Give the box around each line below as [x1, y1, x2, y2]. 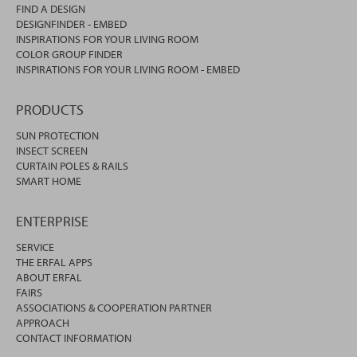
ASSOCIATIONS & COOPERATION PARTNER [16, 300, 212, 316]
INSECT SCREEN [16, 143, 88, 159]
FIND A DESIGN [16, 2, 85, 17]
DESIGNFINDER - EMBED [16, 17, 127, 32]
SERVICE [16, 240, 54, 255]
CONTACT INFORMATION [16, 331, 131, 346]
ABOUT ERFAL [16, 270, 82, 285]
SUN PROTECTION [16, 128, 99, 143]
